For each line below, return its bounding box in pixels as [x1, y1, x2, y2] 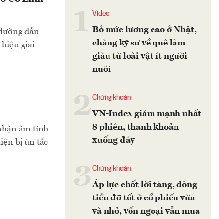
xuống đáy [92, 136, 135, 145]
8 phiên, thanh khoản [92, 123, 179, 131]
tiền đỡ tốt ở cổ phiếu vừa [92, 194, 195, 202]
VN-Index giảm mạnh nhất [92, 109, 201, 118]
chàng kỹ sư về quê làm [92, 39, 185, 47]
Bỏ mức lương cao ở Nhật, [92, 25, 197, 34]
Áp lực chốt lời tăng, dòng [92, 180, 197, 189]
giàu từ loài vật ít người [92, 52, 187, 61]
